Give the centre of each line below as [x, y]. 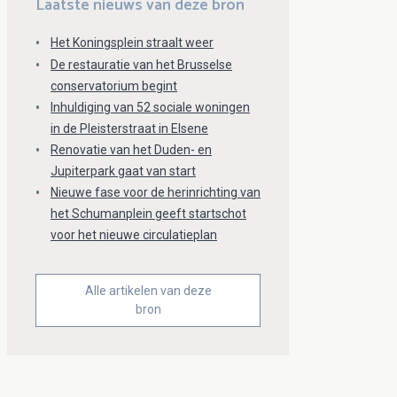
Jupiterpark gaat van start [123, 171]
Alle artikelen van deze [148, 291]
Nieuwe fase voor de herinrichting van [156, 192]
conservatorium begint [114, 86]
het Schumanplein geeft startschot [148, 214]
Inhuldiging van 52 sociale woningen [150, 107]
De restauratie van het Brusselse [141, 65]
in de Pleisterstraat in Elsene [129, 128]
